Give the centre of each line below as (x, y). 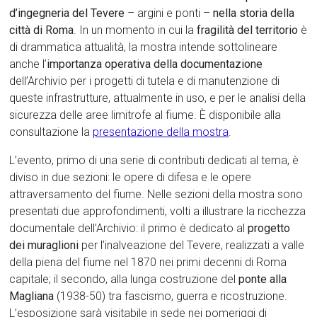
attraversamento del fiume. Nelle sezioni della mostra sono (156, 194)
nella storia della (254, 13)
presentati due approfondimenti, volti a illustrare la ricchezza (158, 211)
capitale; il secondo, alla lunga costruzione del (124, 279)
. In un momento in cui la (136, 30)
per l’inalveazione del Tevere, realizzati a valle (192, 245)
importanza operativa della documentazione (155, 64)
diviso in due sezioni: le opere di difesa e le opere (131, 177)
